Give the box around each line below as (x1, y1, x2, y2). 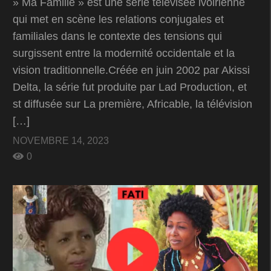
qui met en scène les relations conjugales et (13, 13, 224, 25)
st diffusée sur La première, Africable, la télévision (13, 97, 252, 110)
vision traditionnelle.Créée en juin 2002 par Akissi (13, 64, 250, 76)
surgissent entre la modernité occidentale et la (13, 47, 235, 59)
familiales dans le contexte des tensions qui (13, 30, 222, 42)
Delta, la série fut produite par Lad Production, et (13, 80, 247, 93)
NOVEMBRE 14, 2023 (13, 135, 109, 146)
